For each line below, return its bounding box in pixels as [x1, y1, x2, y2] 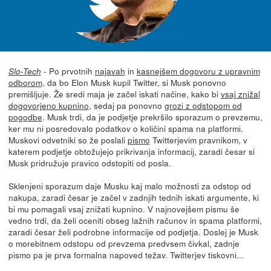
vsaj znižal [220, 88, 260, 100]
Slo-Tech [8, 65, 41, 77]
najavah [94, 65, 125, 77]
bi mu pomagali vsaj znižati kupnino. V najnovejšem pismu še [8, 203, 240, 215]
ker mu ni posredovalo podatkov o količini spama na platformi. [8, 122, 243, 135]
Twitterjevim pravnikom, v [149, 134, 247, 146]
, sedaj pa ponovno [88, 99, 165, 112]
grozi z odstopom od [164, 99, 242, 112]
